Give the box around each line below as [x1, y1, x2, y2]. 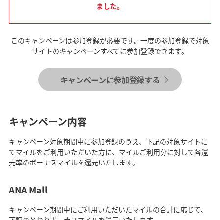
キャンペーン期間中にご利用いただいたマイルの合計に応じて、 [8, 204, 207, 215]
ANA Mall [8, 183, 48, 196]
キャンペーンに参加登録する [60, 74, 160, 86]
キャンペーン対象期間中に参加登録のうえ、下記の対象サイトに [8, 137, 208, 147]
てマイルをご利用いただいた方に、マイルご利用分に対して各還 [8, 147, 208, 157]
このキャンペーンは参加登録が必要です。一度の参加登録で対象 [11, 35, 209, 46]
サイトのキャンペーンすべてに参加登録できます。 [32, 46, 188, 56]
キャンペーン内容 [8, 114, 87, 129]
